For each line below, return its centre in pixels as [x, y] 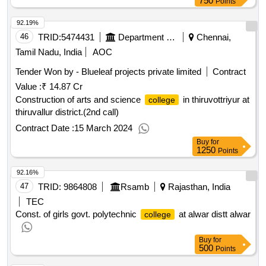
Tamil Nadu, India [49, 52]
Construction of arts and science [79, 100]
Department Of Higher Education [171, 37]
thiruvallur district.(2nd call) [67, 112]
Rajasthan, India [198, 187]
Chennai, [213, 37]
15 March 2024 [103, 128]
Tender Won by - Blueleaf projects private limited [108, 72]
